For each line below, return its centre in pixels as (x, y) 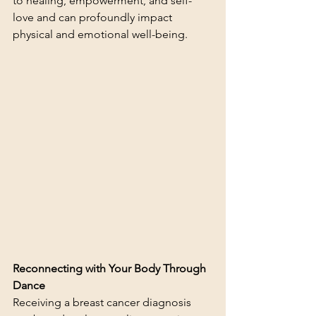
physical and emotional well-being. (100, 34)
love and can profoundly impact (94, 17)
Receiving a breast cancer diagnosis (103, 302)
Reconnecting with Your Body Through (111, 268)
